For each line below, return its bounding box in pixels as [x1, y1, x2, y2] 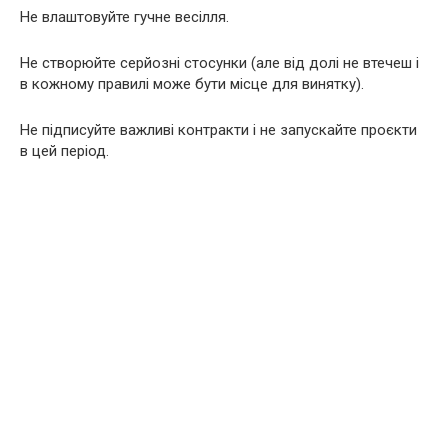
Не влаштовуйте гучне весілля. [20, 8, 229, 26]
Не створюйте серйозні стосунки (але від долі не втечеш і [20, 54, 419, 72]
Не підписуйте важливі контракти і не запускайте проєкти [20, 121, 417, 139]
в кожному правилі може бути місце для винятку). [20, 75, 364, 93]
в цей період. [20, 142, 109, 160]
